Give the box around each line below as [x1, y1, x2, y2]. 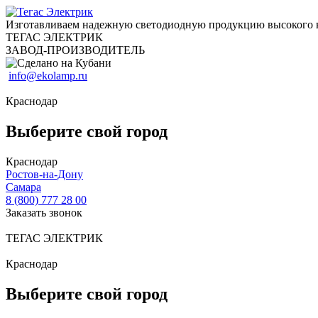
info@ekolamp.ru [9, 70, 87, 82]
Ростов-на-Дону [6, 168, 83, 180]
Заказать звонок [6, 206, 82, 219]
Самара [6, 180, 41, 193]
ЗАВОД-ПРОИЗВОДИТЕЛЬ [6, 44, 145, 56]
